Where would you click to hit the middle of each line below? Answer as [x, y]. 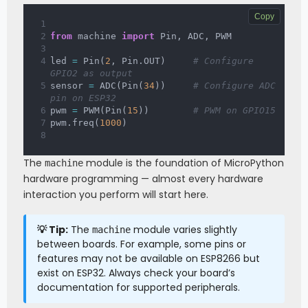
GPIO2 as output [91, 73]
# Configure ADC [234, 85]
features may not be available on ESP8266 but [148, 258]
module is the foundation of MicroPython [184, 163]
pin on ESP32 [83, 98]
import [138, 36]
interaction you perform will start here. [116, 194]
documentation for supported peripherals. [139, 287]
